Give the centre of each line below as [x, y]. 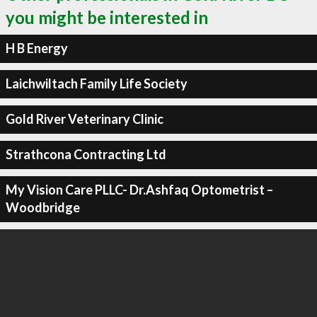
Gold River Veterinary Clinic [84, 119]
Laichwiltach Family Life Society [96, 83]
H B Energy [36, 48]
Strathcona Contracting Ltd [86, 154]
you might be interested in [107, 17]
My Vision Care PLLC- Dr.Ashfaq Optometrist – [139, 190]
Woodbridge [42, 207]
